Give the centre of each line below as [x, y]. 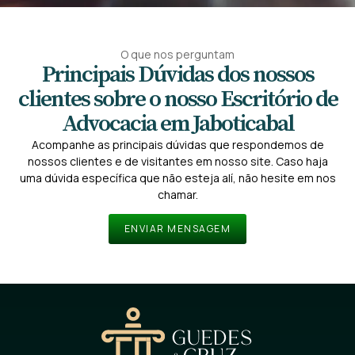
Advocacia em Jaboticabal [177, 124]
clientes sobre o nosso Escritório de [177, 99]
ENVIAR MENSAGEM [177, 229]
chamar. [177, 194]
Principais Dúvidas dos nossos [177, 74]
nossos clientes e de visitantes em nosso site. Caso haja [177, 161]
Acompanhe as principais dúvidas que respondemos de [177, 144]
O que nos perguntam [177, 54]
